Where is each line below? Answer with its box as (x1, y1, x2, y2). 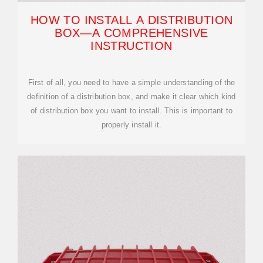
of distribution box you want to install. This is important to (30, 106, 233, 115)
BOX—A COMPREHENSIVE (55, 26, 208, 39)
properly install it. (101, 120, 162, 129)
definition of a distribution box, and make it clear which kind (27, 92, 236, 101)
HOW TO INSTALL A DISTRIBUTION (30, 14, 233, 26)
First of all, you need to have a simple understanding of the (28, 78, 235, 87)
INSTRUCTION (90, 39, 173, 52)
